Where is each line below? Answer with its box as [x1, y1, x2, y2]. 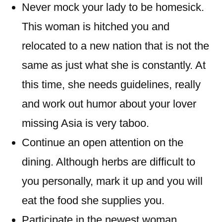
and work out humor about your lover [22, 98, 196, 110]
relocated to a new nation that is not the [22, 40, 209, 52]
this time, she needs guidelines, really [22, 78, 201, 91]
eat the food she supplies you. [22, 194, 165, 207]
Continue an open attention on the [22, 136, 183, 149]
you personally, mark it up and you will [22, 175, 203, 187]
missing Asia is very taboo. [22, 117, 149, 129]
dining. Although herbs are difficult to [22, 156, 195, 168]
